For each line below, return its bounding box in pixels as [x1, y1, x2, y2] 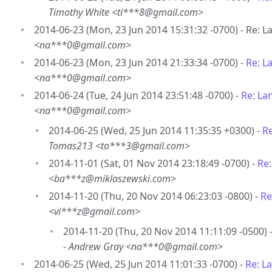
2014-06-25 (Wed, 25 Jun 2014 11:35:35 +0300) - [49, 124, 262, 137]
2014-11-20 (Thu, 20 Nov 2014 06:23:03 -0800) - [49, 189, 260, 203]
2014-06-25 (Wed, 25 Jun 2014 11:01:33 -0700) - [34, 257, 245, 271]
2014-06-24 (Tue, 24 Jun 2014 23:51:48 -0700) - [34, 89, 241, 102]
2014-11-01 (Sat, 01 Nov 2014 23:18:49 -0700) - [49, 157, 257, 170]
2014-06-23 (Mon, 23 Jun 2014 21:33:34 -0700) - [34, 56, 246, 69]
